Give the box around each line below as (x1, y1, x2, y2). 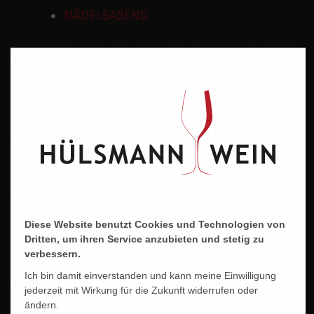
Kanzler (11, 67, 54, 83)
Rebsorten (11, 48, 71, 64)
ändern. (25, 299, 59, 311)
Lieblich (11, 162, 56, 178)
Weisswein (11, 114, 70, 130)
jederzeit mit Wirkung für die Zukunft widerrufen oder (25, 285, 258, 296)
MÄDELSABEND (64, 7, 148, 23)
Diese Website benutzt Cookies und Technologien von (25, 219, 285, 231)
